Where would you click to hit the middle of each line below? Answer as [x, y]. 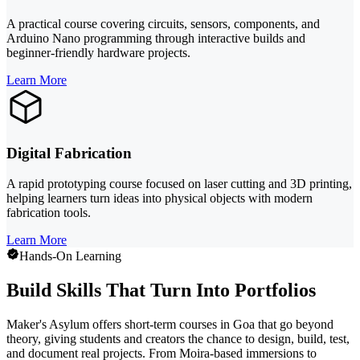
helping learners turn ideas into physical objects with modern [160, 198]
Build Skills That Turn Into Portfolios [161, 290]
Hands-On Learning [70, 256]
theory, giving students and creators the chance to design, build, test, [178, 339]
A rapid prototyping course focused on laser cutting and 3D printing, [179, 184]
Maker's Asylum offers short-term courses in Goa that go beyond [170, 325]
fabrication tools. [49, 213]
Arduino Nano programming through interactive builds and [156, 38]
